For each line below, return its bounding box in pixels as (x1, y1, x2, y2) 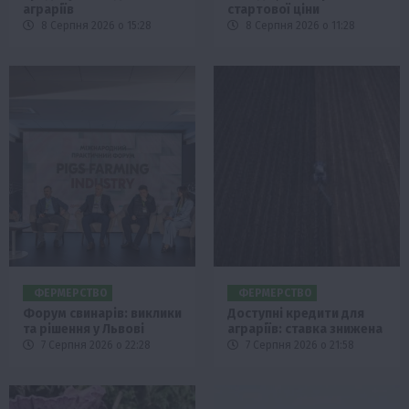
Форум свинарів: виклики (23, 305, 182, 321)
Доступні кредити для (227, 305, 364, 321)
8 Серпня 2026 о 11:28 (243, 18, 355, 32)
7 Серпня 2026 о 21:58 (243, 338, 354, 351)
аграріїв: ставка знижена (227, 320, 383, 337)
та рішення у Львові (23, 320, 144, 337)
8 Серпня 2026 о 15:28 (38, 18, 152, 32)
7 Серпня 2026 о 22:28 (38, 338, 151, 351)
